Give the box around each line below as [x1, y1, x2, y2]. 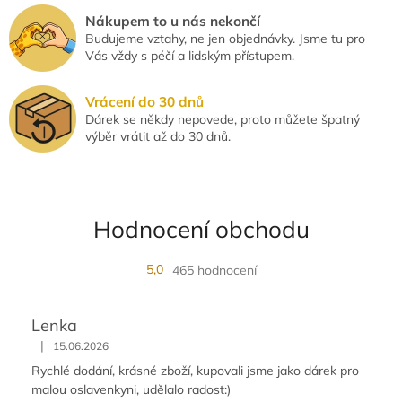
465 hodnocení [171, 261, 257, 278]
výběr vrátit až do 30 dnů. [85, 127, 231, 144]
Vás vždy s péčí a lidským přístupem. [85, 47, 294, 64]
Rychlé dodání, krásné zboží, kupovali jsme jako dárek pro [31, 362, 359, 379]
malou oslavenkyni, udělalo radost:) [31, 380, 231, 398]
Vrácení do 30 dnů [85, 92, 204, 110]
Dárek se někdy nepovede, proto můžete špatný [85, 110, 360, 127]
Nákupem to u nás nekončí [85, 12, 260, 30]
